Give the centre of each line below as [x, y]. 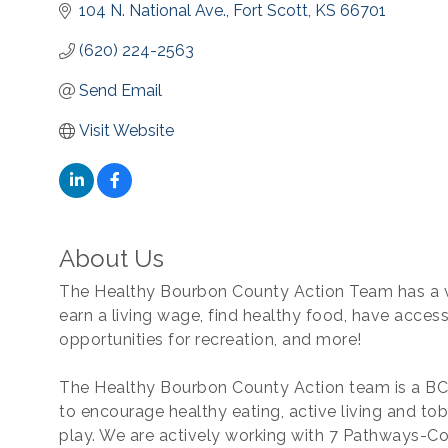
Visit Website [126, 130]
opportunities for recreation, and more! [210, 339]
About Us [111, 258]
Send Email [120, 90]
